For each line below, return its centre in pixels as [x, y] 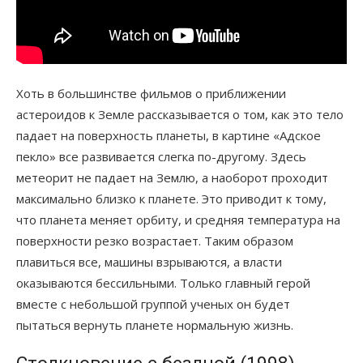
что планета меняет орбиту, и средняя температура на [178, 219]
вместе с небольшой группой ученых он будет [153, 303]
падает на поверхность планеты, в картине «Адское [169, 135]
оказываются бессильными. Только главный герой [163, 282]
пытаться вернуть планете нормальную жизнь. [155, 325]
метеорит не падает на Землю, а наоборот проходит [172, 177]
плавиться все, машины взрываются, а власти [149, 261]
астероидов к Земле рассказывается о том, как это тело [180, 114]
